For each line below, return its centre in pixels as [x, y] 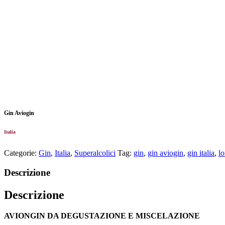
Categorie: [21, 153]
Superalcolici [95, 153]
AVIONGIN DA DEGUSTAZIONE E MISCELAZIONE [102, 216]
